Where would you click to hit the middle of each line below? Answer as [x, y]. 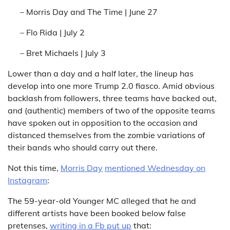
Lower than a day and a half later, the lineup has [101, 73]
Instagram [27, 180]
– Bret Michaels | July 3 [63, 53]
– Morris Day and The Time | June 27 [89, 12]
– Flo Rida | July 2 [52, 32]
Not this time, [34, 168]
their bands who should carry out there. [83, 147]
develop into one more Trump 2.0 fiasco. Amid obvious [111, 86]
